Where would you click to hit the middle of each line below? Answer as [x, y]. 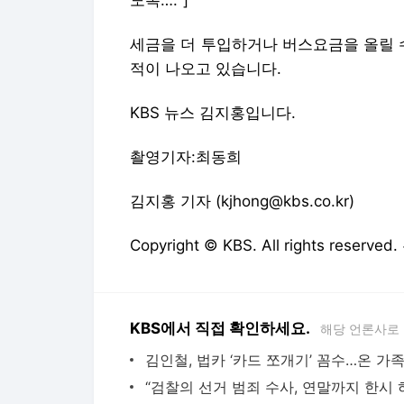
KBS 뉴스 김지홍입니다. [213, 112]
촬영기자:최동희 [186, 156]
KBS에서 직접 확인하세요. [220, 328]
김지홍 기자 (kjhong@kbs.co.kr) [242, 201]
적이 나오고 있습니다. [206, 68]
